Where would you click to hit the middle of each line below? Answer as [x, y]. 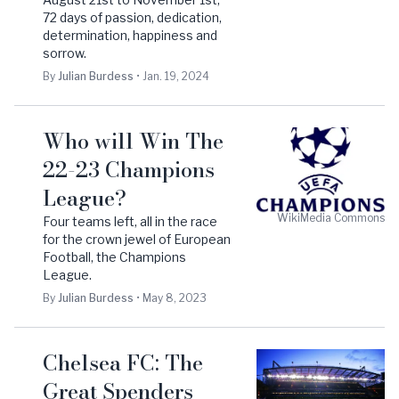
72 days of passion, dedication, [132, 17]
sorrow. [65, 53]
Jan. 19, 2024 [176, 76]
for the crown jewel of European [137, 239]
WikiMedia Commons [331, 218]
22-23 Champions [129, 170]
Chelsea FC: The [123, 363]
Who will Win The [133, 141]
